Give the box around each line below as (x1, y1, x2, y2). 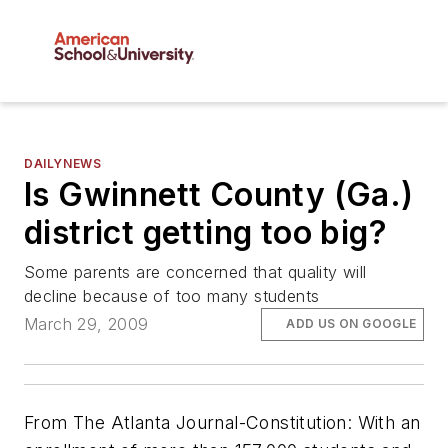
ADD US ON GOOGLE (286, 316, 417, 332)
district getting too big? (24, 213, 387, 253)
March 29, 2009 (24, 314, 149, 335)
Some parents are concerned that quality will (24, 262, 367, 283)
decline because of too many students (24, 286, 320, 307)
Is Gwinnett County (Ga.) (24, 175, 414, 215)
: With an (346, 411, 421, 433)
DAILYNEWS (24, 156, 102, 172)
